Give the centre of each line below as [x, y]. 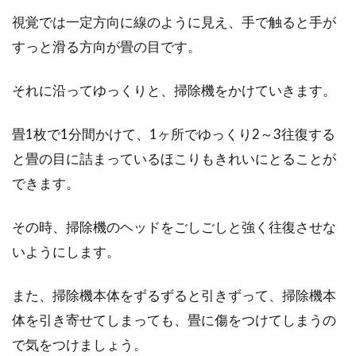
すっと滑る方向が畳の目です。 [106, 46]
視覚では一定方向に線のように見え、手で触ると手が [174, 22]
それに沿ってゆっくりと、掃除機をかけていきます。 [174, 90]
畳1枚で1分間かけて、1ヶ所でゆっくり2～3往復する [174, 134]
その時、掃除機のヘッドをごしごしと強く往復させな [174, 227]
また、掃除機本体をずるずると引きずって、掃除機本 [174, 295]
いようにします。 [66, 252]
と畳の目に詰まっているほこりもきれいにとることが [174, 159]
